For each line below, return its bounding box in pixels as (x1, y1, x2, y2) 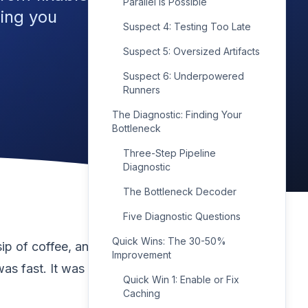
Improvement (112, 249, 171, 261)
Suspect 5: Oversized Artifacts (123, 45, 260, 57)
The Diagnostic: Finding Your (112, 109, 242, 120)
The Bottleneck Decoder (123, 186, 236, 197)
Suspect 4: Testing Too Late (123, 21, 251, 32)
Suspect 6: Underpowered (123, 70, 244, 82)
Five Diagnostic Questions (123, 210, 241, 222)
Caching (123, 287, 160, 299)
